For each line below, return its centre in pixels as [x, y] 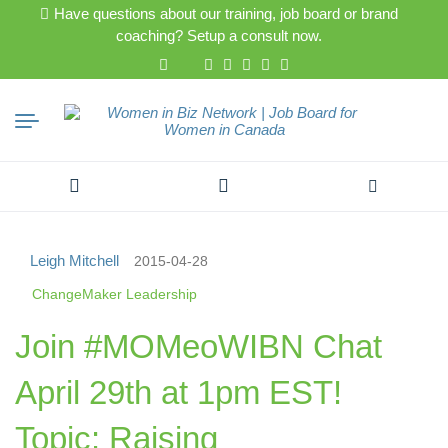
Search [48, 201]
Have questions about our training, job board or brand [226, 13]
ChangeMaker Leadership [114, 293]
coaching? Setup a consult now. [219, 35]
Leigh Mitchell [74, 261]
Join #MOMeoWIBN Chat [198, 346]
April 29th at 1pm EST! [178, 392]
